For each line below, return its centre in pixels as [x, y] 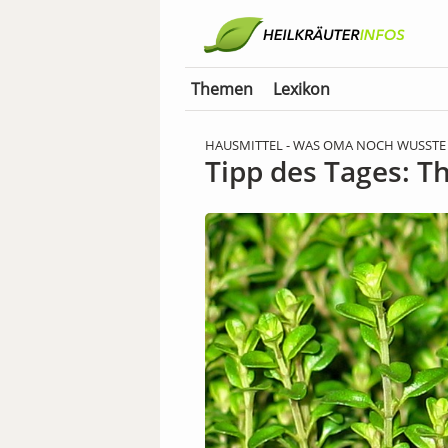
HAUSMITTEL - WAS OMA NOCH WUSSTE [325, 145]
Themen [222, 88]
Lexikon [301, 88]
